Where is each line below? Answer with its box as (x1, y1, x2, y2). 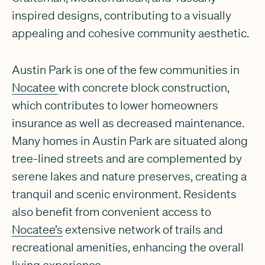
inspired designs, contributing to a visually (11, 8, 231, 22)
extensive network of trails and (62, 222, 223, 236)
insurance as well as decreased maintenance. (11, 115, 244, 130)
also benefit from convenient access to (11, 204, 211, 218)
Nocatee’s (11, 222, 63, 236)
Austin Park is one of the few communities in (11, 62, 240, 76)
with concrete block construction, (57, 80, 230, 94)
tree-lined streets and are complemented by (11, 151, 242, 165)
